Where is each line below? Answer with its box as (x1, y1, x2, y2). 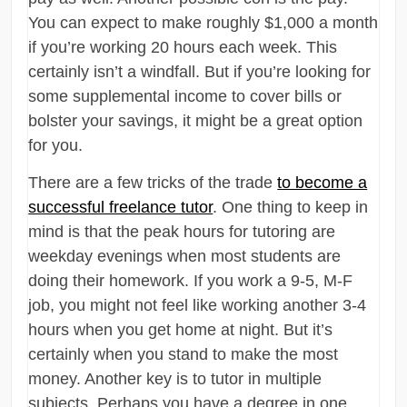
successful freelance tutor (28, 197, 213, 216)
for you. (28, 135, 84, 154)
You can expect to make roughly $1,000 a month (28, 13, 379, 32)
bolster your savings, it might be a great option (28, 111, 363, 130)
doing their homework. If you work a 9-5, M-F (28, 271, 353, 290)
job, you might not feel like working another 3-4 (28, 295, 367, 314)
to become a (277, 173, 368, 192)
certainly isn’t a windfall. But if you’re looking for (28, 62, 372, 81)
